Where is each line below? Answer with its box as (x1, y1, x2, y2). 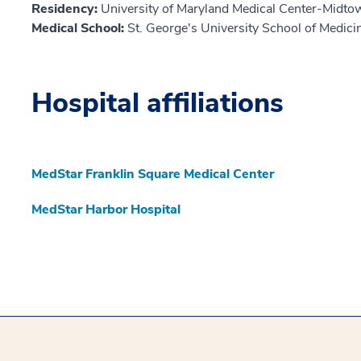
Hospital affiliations (31, 85, 284, 122)
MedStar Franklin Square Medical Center (31, 165, 274, 184)
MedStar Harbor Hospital (31, 201, 180, 219)
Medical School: (31, 19, 127, 38)
